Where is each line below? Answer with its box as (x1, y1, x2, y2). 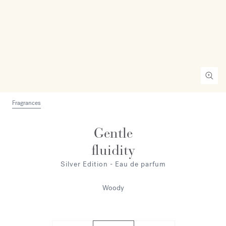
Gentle (93, 125, 133, 142)
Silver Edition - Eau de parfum (60, 159, 166, 169)
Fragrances (12, 99, 41, 107)
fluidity (91, 142, 135, 159)
